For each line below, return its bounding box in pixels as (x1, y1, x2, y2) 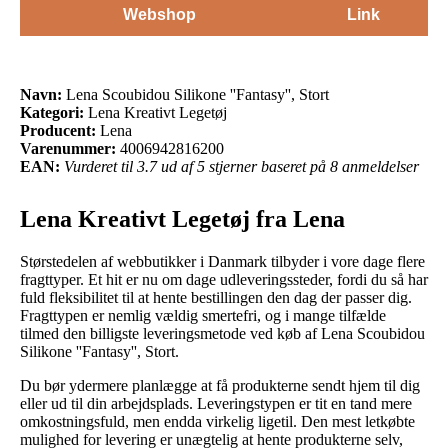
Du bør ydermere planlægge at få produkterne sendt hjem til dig (20, 376, 420, 394)
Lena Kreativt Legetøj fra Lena (20, 205, 345, 232)
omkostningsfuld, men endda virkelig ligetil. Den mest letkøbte (20, 412, 415, 430)
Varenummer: (20, 139, 116, 157)
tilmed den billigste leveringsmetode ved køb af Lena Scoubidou (20, 324, 425, 342)
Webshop (122, 5, 196, 23)
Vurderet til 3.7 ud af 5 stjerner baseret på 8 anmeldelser (64, 157, 419, 175)
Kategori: (20, 103, 84, 121)
